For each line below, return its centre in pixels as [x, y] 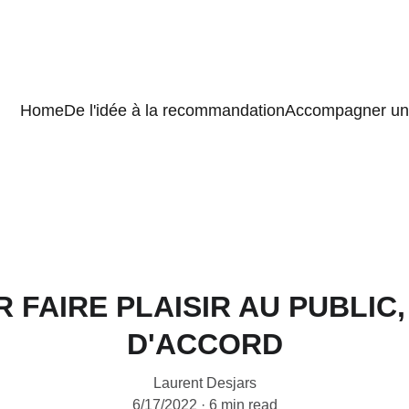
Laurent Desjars [204, 383]
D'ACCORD [204, 344]
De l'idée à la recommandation [174, 110]
